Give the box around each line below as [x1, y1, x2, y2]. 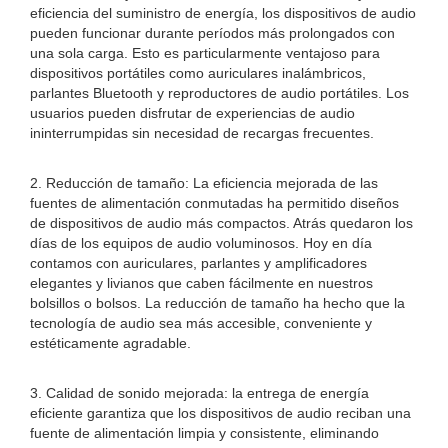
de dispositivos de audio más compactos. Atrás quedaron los [30, 215, 413, 231]
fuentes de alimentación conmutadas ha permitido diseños [30, 195, 399, 211]
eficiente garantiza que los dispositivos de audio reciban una [30, 405, 411, 421]
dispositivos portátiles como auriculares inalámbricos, [30, 65, 366, 81]
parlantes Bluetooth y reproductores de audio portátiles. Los [30, 85, 409, 101]
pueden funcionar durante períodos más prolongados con [30, 25, 395, 41]
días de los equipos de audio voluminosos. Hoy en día [30, 235, 372, 251]
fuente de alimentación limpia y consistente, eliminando [30, 425, 379, 441]
